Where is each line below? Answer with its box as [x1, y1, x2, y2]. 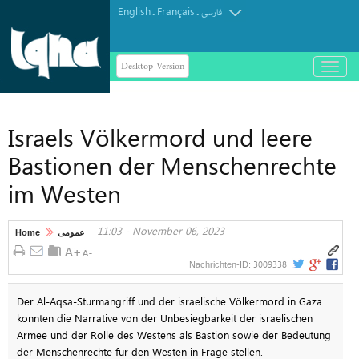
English [118, 4, 151, 18]
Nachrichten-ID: [189, 260, 253, 269]
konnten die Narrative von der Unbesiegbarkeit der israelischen [16, 310, 313, 325]
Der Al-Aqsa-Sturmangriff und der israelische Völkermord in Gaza [16, 293, 322, 308]
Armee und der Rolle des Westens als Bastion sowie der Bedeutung [16, 327, 331, 341]
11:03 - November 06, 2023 [97, 224, 224, 237]
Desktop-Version [121, 59, 184, 73]
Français [157, 4, 195, 18]
